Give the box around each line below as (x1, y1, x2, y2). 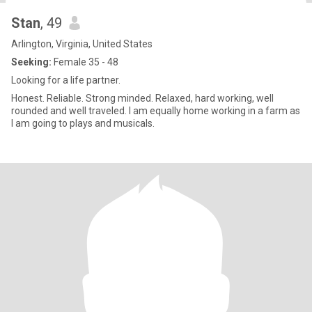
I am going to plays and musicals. (11, 118, 155, 129)
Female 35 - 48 (52, 56, 118, 68)
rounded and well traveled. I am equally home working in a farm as (11, 105, 300, 116)
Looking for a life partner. (11, 75, 120, 86)
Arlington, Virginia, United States (11, 38, 153, 49)
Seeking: (11, 56, 52, 68)
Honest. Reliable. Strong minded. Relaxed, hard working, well (11, 93, 47, 104)
